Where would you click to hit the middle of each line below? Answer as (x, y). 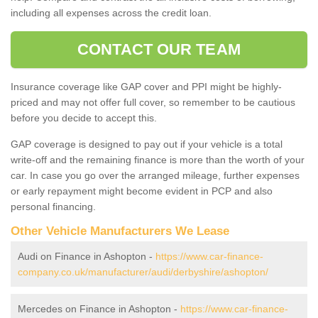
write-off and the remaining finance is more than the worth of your (158, 159)
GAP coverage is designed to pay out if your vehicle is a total (147, 144)
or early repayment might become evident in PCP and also (142, 191)
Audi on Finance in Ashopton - (87, 256)
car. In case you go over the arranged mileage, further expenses (155, 175)
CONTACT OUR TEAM (159, 49)
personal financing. (53, 206)
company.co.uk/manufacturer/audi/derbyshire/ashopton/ (143, 272)
